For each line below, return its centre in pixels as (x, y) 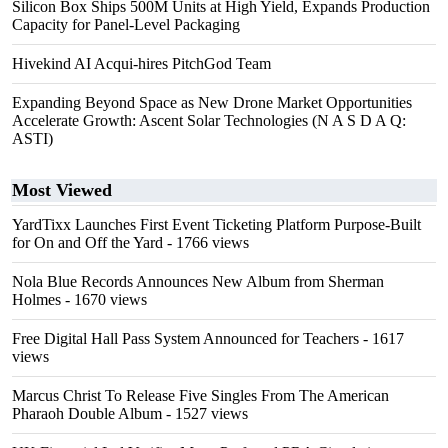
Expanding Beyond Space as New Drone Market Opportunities (212, 102)
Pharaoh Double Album (87, 413)
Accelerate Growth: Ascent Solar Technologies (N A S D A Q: (209, 120)
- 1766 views (206, 242)
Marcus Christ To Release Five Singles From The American (200, 395)
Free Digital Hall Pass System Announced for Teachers (185, 338)
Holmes (36, 299)
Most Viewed (62, 190)
